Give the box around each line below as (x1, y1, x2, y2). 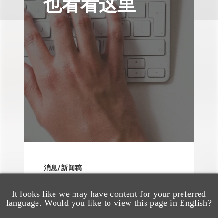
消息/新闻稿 (44, 163, 82, 172)
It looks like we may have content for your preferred (12, 188, 206, 198)
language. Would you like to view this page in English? (6, 198, 212, 207)
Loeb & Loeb (44, 171, 112, 187)
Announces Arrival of (44, 187, 158, 203)
